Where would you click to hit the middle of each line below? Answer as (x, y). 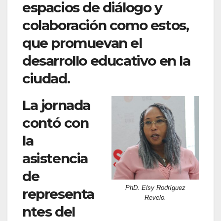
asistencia (55, 159)
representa (58, 194)
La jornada (56, 105)
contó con (55, 123)
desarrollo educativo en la (106, 61)
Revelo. (155, 197)
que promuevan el (82, 43)
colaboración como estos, (106, 25)
